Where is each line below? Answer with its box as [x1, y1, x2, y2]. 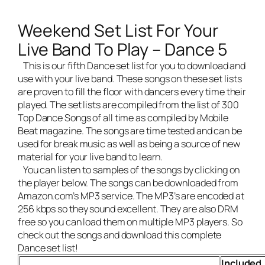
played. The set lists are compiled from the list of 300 [18, 98, 239, 112]
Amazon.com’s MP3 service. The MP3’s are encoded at [18, 189, 244, 203]
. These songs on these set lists [112, 72, 242, 86]
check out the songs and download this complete [18, 228, 222, 242]
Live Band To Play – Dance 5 [18, 38, 228, 62]
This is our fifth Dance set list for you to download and [18, 59, 246, 73]
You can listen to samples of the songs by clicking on [18, 163, 240, 177]
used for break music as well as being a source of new [18, 137, 240, 151]
